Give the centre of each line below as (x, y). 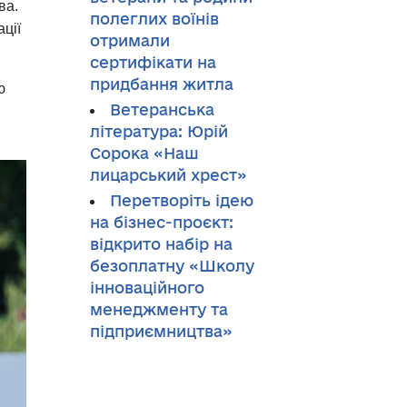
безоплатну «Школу (172, 266)
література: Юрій (159, 131)
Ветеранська (162, 109)
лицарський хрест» (168, 175)
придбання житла (161, 84)
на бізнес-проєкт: (161, 222)
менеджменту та (159, 309)
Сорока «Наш (144, 153)
